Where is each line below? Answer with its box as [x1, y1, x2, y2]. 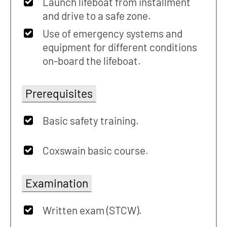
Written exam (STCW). [43, 204, 142, 217]
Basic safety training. [43, 114, 139, 127]
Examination [25, 176, 88, 191]
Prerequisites [25, 86, 93, 101]
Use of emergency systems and [43, 27, 183, 40]
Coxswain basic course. [43, 144, 149, 157]
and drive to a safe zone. [43, 9, 152, 22]
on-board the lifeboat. [43, 54, 141, 67]
